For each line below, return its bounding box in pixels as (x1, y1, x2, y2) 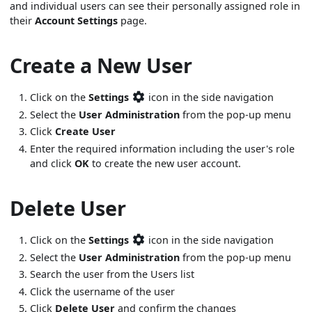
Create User (55, 125, 116, 139)
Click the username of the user (30, 284, 175, 298)
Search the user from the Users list (30, 267, 195, 281)
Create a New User (10, 52, 193, 79)
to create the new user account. (89, 157, 242, 171)
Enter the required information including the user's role (30, 142, 295, 156)
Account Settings (35, 14, 118, 28)
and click (30, 157, 75, 171)
